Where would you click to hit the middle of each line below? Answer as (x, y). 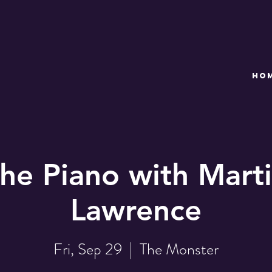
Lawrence (136, 210)
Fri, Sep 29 (88, 249)
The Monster (179, 249)
